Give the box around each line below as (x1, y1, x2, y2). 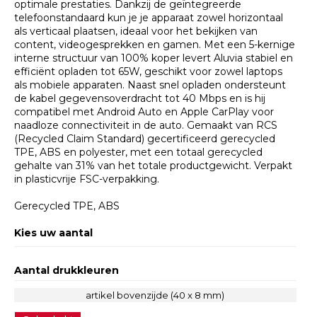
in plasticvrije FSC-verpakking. (14, 173, 160, 186)
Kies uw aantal (14, 226, 93, 240)
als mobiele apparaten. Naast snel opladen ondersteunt (14, 79, 287, 92)
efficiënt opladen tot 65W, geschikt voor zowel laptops (14, 65, 283, 79)
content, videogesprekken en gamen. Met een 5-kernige (14, 38, 296, 52)
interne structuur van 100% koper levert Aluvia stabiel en (14, 52, 294, 65)
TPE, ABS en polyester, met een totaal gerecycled (14, 146, 263, 159)
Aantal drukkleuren (14, 264, 120, 277)
